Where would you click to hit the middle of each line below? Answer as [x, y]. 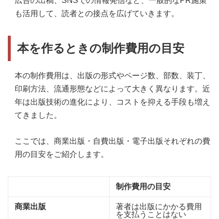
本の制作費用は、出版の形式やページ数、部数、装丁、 [112, 76]
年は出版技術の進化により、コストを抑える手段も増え [112, 102]
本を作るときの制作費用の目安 [101, 48]
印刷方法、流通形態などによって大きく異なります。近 [112, 89]
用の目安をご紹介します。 [62, 154]
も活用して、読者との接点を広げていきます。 [97, 14]
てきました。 [38, 115]
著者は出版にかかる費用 [159, 207]
